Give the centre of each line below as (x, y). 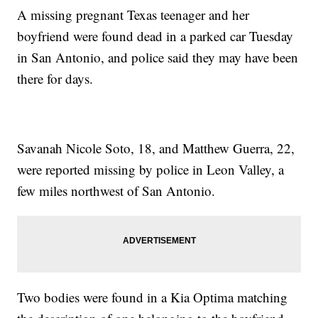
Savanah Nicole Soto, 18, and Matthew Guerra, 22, (156, 148)
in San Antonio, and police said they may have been (158, 57)
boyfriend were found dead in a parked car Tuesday (155, 36)
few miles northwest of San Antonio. (116, 191)
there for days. (55, 79)
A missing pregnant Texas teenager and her (133, 15)
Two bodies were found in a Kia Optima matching (153, 297)
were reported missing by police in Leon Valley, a (151, 170)
